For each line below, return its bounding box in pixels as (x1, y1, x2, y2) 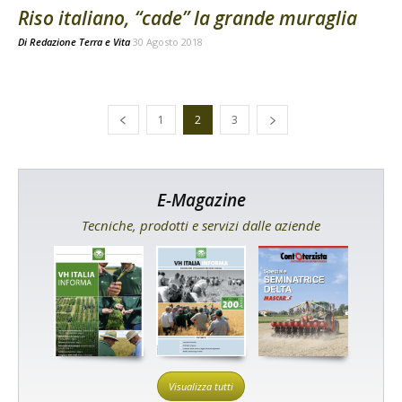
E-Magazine (156, 188, 246, 212)
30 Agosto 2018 (133, 34, 203, 48)
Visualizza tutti (169, 379, 233, 393)
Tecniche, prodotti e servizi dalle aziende (82, 215, 320, 234)
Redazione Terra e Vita (30, 34, 130, 48)
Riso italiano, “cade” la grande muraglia (18, 4, 357, 31)
